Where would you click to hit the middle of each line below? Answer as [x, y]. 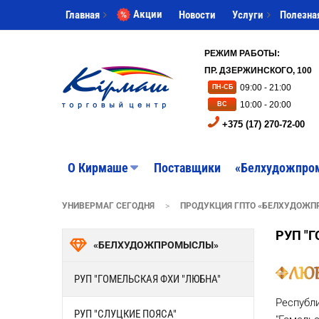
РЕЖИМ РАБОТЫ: [242, 53]
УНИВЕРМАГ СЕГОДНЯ [108, 205]
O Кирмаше [98, 167]
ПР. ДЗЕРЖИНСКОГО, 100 [258, 70]
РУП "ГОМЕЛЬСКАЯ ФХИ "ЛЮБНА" [147, 279]
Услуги [248, 15]
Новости [197, 15]
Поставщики [187, 167]
